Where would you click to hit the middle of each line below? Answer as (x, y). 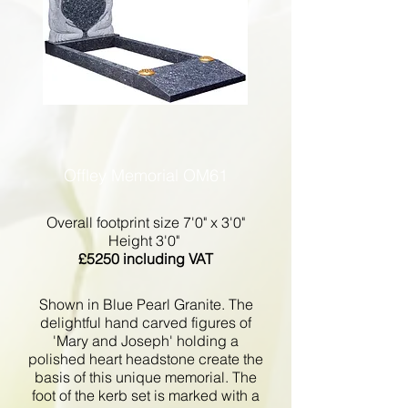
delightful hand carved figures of (146, 322)
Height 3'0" (146, 240)
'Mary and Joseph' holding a (146, 341)
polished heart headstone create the (146, 359)
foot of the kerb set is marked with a (146, 395)
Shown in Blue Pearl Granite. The (146, 304)
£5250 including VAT (146, 259)
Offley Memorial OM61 (146, 175)
